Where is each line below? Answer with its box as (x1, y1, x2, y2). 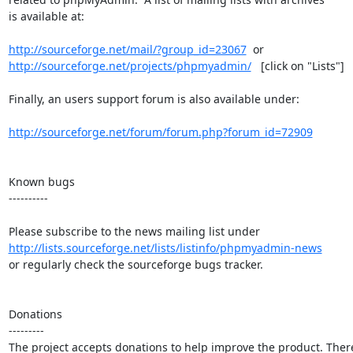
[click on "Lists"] (251, 58, 344, 73)
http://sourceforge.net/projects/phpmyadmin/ (8, 58, 251, 73)
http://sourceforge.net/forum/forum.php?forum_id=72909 (8, 124, 313, 139)
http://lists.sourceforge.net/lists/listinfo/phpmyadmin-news (8, 240, 322, 255)
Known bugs (8, 173, 75, 189)
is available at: (8, 8, 84, 24)
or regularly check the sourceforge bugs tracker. (8, 256, 263, 272)
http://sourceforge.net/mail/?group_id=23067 (8, 41, 247, 57)
